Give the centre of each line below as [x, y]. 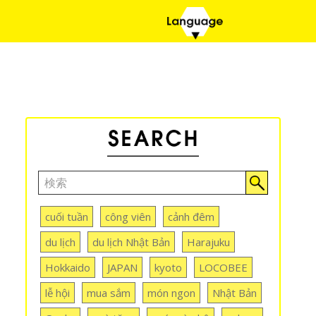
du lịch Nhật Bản [131, 242]
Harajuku [208, 242]
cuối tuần [67, 216]
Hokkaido [68, 267]
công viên [128, 216]
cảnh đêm [191, 216]
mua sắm [109, 292]
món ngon [171, 292]
